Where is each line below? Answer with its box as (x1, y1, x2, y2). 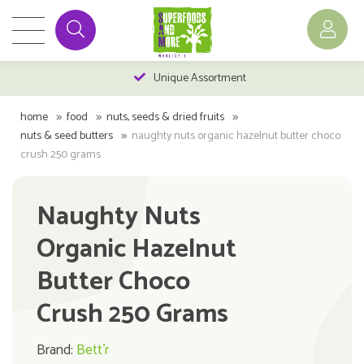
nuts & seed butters (20, 127, 113, 145)
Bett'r (76, 339, 109, 362)
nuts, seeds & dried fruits (106, 108, 224, 127)
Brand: (37, 339, 76, 362)
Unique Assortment (154, 69, 246, 88)
